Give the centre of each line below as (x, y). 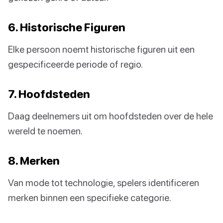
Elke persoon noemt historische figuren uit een (101, 49)
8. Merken (34, 160)
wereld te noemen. (45, 130)
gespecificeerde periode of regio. (75, 64)
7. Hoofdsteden (49, 94)
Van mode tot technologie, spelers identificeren (104, 182)
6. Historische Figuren (67, 27)
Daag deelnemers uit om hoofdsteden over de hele (111, 115)
